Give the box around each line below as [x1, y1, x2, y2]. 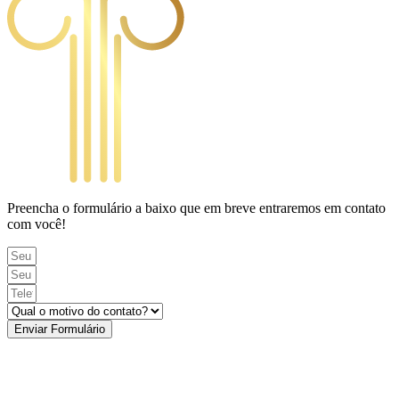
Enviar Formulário [14, 322, 105, 336]
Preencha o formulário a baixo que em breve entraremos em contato [7, 199, 386, 216]
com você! [7, 216, 66, 232]
